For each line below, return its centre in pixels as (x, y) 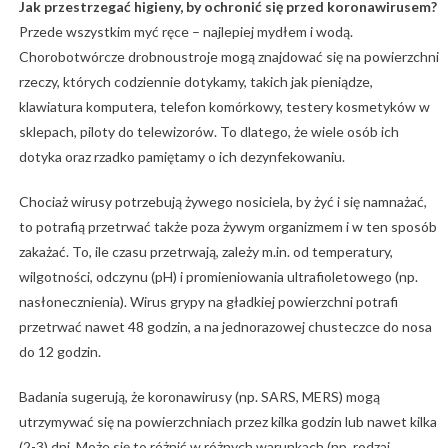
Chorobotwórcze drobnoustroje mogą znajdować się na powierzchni (228, 57)
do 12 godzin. (59, 352)
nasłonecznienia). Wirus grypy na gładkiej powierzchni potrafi (208, 302)
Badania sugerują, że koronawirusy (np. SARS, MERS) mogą (199, 397)
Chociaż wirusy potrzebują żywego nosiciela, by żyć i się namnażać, (222, 202)
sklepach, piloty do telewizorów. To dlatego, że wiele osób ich (208, 132)
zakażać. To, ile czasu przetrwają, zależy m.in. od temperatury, (205, 252)
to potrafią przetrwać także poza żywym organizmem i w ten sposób (227, 227)
